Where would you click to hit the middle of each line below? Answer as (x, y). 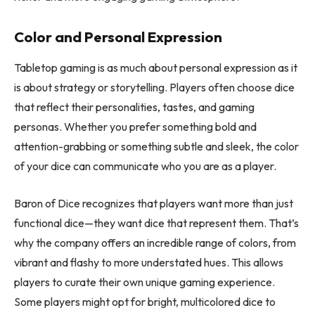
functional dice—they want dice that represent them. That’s (156, 223)
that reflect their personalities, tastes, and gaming (134, 107)
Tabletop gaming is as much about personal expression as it (156, 68)
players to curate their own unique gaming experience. (144, 282)
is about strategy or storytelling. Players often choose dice (154, 88)
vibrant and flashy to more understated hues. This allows (149, 262)
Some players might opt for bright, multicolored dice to (145, 301)
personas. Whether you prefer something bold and (135, 127)
